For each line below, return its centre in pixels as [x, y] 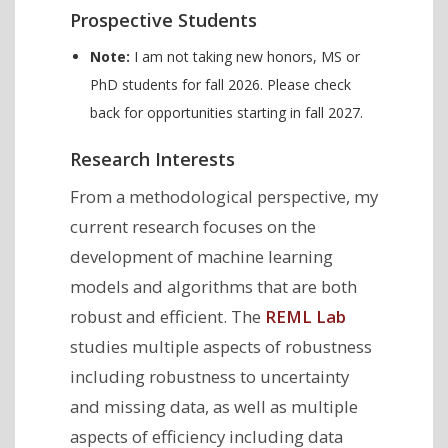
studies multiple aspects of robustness [221, 346]
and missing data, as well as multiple [214, 406]
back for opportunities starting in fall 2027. [226, 112]
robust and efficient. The [167, 316]
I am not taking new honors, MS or [245, 56]
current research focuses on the [193, 226]
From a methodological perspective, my [224, 196]
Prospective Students [163, 19]
